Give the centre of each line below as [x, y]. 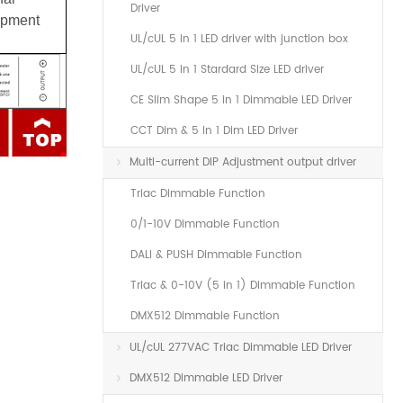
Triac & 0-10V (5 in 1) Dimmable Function [243, 286]
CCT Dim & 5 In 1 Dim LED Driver [214, 131]
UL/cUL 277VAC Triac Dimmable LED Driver [241, 348]
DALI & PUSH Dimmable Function [216, 255]
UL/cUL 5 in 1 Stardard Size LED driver [227, 70]
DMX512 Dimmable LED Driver [206, 378]
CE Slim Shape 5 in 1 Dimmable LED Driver [241, 100]
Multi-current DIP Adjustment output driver [243, 162]
